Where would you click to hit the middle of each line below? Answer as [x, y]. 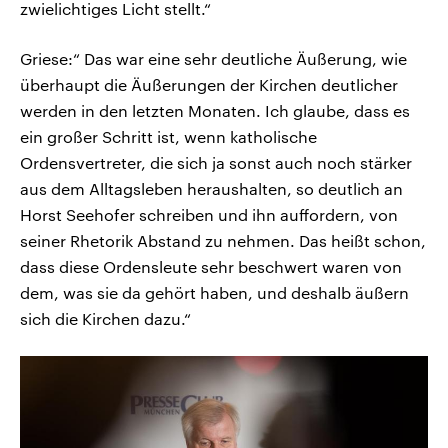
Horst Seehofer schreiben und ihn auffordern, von [209, 214]
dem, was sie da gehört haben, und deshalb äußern [214, 292]
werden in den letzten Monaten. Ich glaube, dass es [215, 110]
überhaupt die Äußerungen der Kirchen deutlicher [209, 84]
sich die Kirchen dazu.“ [105, 318]
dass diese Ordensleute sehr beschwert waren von [211, 266]
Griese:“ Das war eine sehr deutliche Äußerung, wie [213, 58]
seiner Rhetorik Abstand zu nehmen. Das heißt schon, [223, 240]
